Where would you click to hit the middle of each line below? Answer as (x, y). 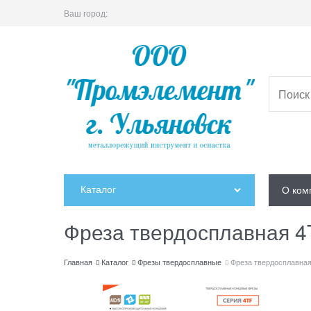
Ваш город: (86, 13)
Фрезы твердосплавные (179, 262)
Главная (78, 262)
